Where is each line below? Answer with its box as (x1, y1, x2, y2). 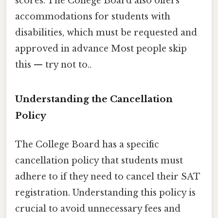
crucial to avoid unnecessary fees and (15, 203, 181, 215)
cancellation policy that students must (15, 155, 183, 166)
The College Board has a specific (15, 139, 159, 150)
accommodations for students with (15, 11, 170, 22)
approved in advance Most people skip (15, 43, 187, 54)
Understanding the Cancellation (15, 93, 173, 105)
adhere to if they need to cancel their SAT (15, 171, 200, 182)
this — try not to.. (15, 59, 91, 71)
